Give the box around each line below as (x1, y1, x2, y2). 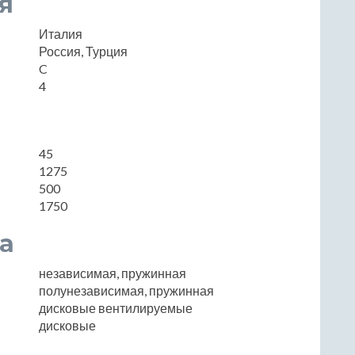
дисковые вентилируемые (39, 300, 193, 315)
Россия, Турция (39, 43, 128, 59)
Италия (39, 25, 82, 41)
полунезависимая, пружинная (39, 282, 214, 298)
